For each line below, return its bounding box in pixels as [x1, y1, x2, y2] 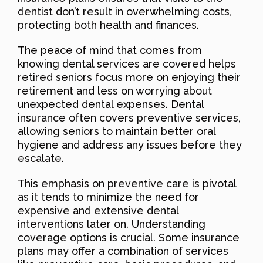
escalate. [18, 151, 64, 164]
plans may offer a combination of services [18, 244, 228, 257]
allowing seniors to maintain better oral [18, 124, 215, 137]
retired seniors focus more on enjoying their [18, 70, 241, 83]
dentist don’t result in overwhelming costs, [18, 5, 232, 18]
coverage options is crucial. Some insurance [18, 231, 240, 244]
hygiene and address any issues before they [18, 138, 242, 151]
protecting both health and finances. [18, 18, 199, 31]
